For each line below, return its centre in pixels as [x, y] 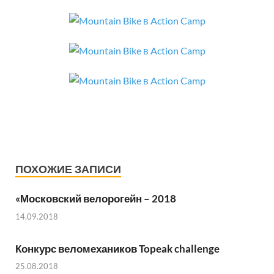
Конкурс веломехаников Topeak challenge [117, 248]
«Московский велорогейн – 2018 [96, 198]
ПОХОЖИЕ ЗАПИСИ [68, 169]
